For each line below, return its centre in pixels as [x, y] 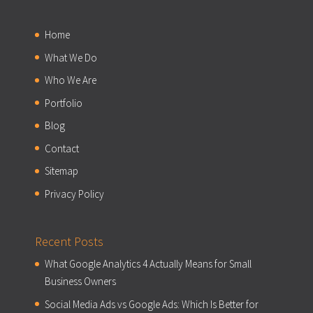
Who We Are [70, 80]
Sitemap [61, 171]
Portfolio [63, 103]
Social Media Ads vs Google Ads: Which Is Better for [151, 304]
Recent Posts [69, 242]
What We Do [71, 57]
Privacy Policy [74, 194]
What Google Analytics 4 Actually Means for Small [148, 264]
